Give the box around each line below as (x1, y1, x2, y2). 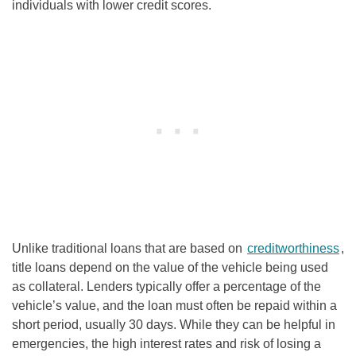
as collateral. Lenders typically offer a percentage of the (12, 279, 321, 293)
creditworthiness (247, 241, 339, 255)
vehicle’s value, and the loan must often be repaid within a (12, 298, 337, 312)
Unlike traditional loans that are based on (12, 241, 246, 255)
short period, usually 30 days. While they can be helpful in (12, 317, 335, 331)
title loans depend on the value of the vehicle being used (12, 260, 328, 274)
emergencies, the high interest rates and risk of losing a (12, 336, 321, 350)
